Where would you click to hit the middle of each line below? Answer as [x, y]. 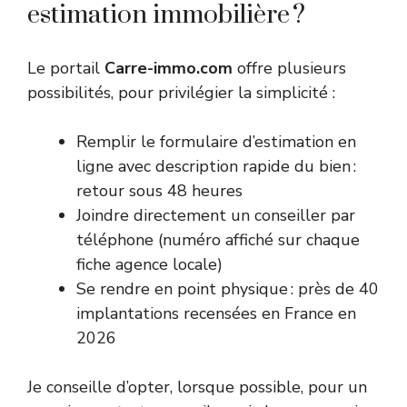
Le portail [66, 69]
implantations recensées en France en [216, 314]
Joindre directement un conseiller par [216, 216]
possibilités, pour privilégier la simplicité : [181, 93]
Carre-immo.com [169, 69]
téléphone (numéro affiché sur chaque [218, 240]
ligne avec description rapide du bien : [216, 167]
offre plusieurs [289, 69]
